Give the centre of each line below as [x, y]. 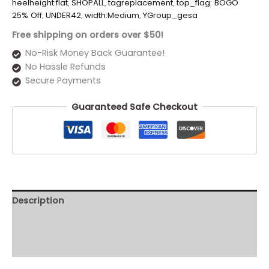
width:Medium [112, 16]
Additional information [65, 223]
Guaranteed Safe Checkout [134, 107]
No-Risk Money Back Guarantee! [95, 53]
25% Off [27, 16]
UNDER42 [63, 16]
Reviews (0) [38, 246]
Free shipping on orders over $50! [88, 35]
